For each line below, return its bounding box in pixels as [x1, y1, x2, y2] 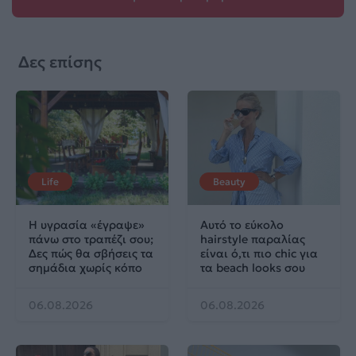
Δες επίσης [18, 51, 102, 72]
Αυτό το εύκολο [200, 217, 284, 232]
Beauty [213, 175, 246, 188]
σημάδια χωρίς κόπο [29, 260, 142, 275]
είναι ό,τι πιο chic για [200, 246, 318, 261]
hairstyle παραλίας [200, 231, 305, 246]
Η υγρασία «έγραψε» [29, 217, 145, 232]
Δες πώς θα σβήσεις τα [29, 246, 153, 261]
